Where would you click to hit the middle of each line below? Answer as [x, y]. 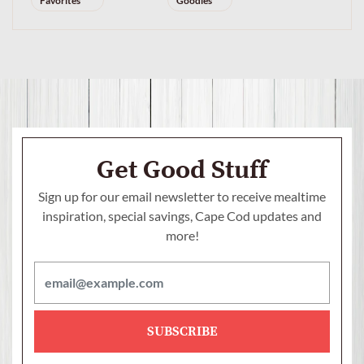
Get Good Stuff [182, 170]
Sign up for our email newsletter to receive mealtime [182, 196]
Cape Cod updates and [257, 215]
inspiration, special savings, [117, 215]
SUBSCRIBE [182, 331]
